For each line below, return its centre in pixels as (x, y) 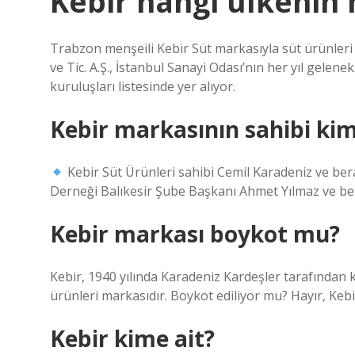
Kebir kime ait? (132, 338)
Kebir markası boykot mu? (195, 234)
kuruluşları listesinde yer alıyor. (143, 86)
